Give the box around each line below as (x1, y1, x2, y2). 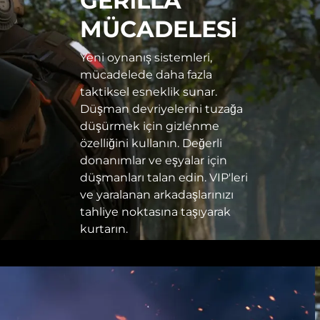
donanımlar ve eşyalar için (80, 154, 227, 168)
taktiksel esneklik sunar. (80, 85, 217, 99)
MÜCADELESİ (80, 15, 237, 44)
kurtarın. (80, 222, 128, 236)
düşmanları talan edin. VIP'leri (80, 171, 248, 185)
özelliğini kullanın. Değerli (80, 136, 222, 151)
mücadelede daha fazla (80, 68, 212, 82)
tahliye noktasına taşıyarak (80, 205, 231, 219)
